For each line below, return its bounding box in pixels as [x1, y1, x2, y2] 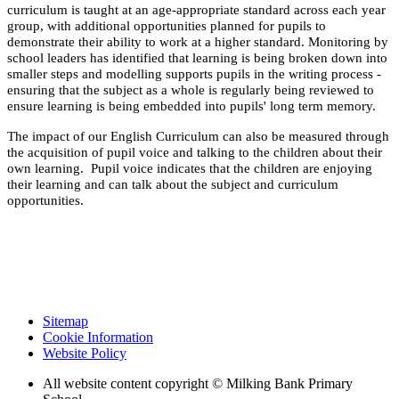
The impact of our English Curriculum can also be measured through [7, 128, 389, 143]
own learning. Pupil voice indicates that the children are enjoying [7, 160, 372, 175]
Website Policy [43, 345, 126, 361]
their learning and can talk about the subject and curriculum [7, 176, 338, 191]
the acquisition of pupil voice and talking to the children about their [7, 144, 382, 159]
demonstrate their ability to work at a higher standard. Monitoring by [7, 34, 388, 49]
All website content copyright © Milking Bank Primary [43, 375, 353, 391]
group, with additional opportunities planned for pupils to [7, 18, 326, 33]
